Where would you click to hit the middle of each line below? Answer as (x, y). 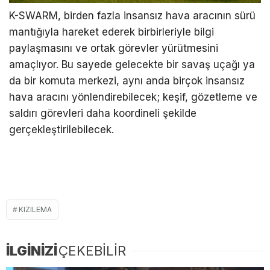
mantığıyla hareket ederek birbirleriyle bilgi (111, 32)
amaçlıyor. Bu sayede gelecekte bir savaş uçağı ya (132, 65)
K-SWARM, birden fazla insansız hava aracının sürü (132, 16)
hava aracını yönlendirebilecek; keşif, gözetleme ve (133, 97)
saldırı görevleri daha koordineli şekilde (103, 114)
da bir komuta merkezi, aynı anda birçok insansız (127, 81)
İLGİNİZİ (32, 250)
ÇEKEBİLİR (92, 250)
